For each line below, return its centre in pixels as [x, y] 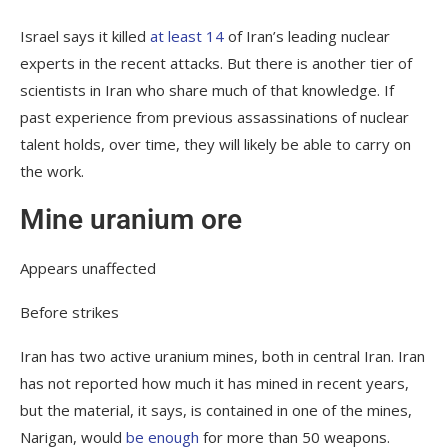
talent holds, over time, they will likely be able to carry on [215, 143]
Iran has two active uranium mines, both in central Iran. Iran [222, 355]
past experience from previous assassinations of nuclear [214, 116]
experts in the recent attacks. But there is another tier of [216, 62]
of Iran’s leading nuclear [307, 35]
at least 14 [187, 35]
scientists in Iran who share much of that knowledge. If [207, 89]
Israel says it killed [85, 35]
